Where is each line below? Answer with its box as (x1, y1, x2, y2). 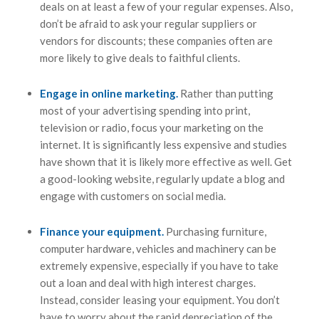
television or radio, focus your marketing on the (39, 121, 263, 135)
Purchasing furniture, (165, 225, 266, 239)
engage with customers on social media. (39, 189, 226, 203)
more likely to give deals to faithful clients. (39, 51, 240, 65)
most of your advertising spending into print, (39, 104, 250, 117)
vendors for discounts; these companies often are (39, 34, 273, 48)
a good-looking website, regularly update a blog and (39, 172, 285, 186)
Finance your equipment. (39, 225, 166, 239)
